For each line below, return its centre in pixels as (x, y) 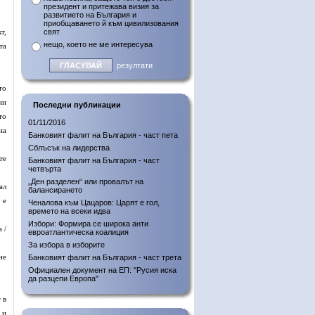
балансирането (55, 190)
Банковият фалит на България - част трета (105, 257)
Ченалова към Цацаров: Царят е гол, (94, 202)
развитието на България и (90, 15)
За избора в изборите (66, 245)
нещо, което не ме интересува (98, 44)
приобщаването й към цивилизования (111, 23)
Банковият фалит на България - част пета (103, 135)
